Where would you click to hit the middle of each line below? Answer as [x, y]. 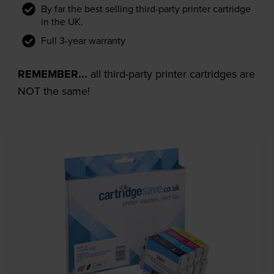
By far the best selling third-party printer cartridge [146, 8]
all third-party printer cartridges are [171, 73]
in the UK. [62, 21]
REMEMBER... [52, 74]
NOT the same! [54, 91]
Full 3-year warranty [83, 40]
